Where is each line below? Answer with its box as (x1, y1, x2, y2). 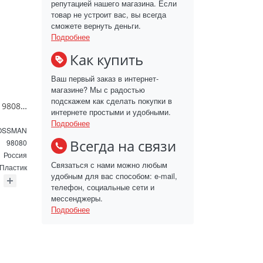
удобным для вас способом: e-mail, (51, 170, 177, 181)
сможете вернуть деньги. (51, 19, 141, 31)
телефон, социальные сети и (51, 181, 154, 193)
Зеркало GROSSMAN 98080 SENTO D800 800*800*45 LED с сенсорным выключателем (20, 100, 27, 112)
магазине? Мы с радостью (51, 83, 145, 95)
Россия (4, 150, 27, 160)
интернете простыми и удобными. (51, 106, 171, 117)
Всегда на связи (70, 136, 176, 156)
